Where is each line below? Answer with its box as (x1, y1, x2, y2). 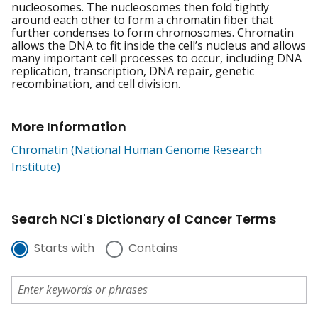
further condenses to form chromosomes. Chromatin (11, 25, 294, 41)
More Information (11, 118, 126, 136)
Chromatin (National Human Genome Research (11, 142, 262, 158)
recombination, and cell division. (11, 76, 180, 92)
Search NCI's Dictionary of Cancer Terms (11, 210, 276, 229)
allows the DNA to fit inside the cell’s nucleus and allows (11, 38, 306, 54)
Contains (128, 240, 178, 257)
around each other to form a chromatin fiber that (11, 12, 273, 28)
